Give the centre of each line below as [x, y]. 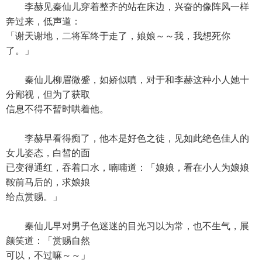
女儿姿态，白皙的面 [48, 153]
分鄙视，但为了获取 [48, 94]
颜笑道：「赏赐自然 [48, 241]
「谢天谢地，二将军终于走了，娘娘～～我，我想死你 [118, 36]
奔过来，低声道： [43, 21]
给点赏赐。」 [34, 197]
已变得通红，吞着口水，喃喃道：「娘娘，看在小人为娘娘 [127, 168]
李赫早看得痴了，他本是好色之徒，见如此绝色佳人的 [127, 138]
